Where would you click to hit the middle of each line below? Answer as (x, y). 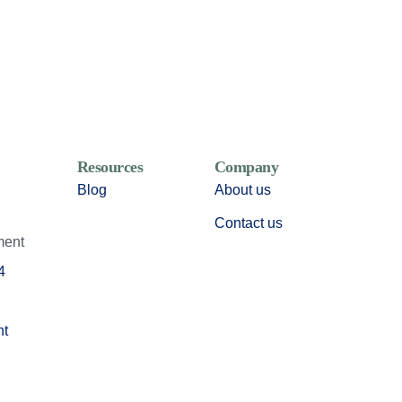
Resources (110, 166)
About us (242, 189)
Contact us (248, 223)
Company (246, 166)
